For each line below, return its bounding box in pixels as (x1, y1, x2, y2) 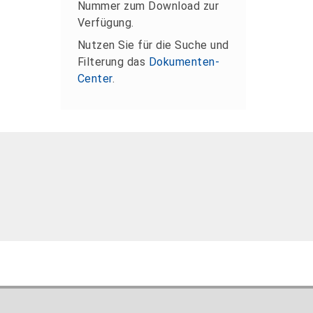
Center (77, 71, 112, 85)
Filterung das (77, 54, 149, 68)
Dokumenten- (148, 54, 219, 68)
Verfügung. (77, 15, 134, 29)
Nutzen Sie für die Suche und (77, 38, 229, 52)
